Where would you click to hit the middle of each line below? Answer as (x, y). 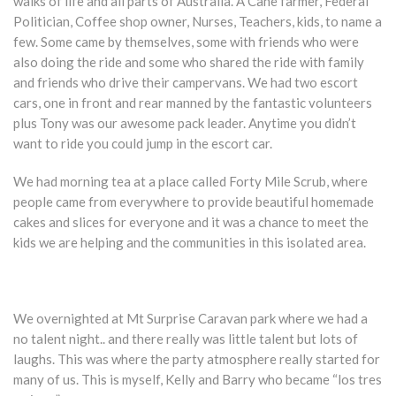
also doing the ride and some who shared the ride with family (189, 62)
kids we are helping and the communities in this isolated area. (190, 242)
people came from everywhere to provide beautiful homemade (194, 202)
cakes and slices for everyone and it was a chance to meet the (191, 222)
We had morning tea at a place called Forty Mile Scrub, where (190, 181)
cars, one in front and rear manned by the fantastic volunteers (193, 103)
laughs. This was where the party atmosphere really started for (197, 359)
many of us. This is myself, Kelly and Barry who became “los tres (198, 379)
